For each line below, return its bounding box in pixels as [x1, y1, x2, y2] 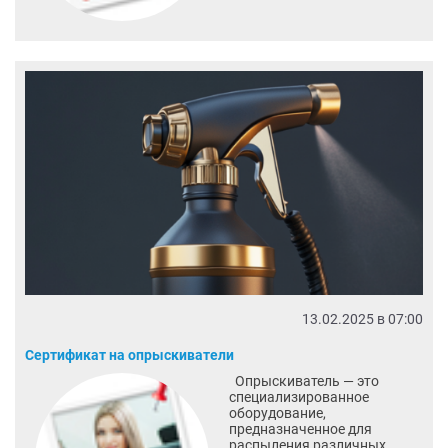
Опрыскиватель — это [228, 372, 379, 389]
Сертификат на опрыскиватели [25, 346, 234, 363]
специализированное [228, 388, 369, 405]
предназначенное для [228, 420, 372, 437]
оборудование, [228, 404, 326, 421]
